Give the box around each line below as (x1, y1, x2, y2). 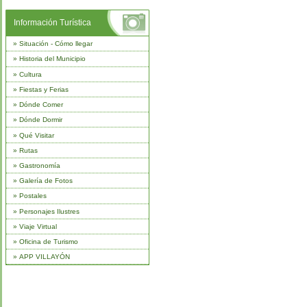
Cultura (19, 70, 42, 78)
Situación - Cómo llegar (19, 40, 93, 48)
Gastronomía (19, 162, 60, 169)
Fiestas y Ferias (19, 85, 69, 93)
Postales (19, 192, 47, 200)
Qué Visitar (19, 131, 54, 139)
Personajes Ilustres (19, 207, 79, 215)
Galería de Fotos (19, 177, 73, 185)
